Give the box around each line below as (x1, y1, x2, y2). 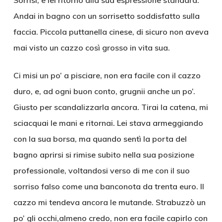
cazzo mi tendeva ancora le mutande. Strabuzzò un (13, 197, 206, 207)
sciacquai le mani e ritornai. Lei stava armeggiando (13, 118, 203, 128)
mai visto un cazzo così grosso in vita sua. (13, 43, 170, 53)
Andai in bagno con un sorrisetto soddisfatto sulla (13, 11, 200, 21)
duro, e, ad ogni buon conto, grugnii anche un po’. (13, 86, 195, 96)
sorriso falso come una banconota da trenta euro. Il (13, 181, 204, 191)
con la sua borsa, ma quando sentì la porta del (13, 134, 187, 144)
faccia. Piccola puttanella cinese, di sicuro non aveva (13, 27, 209, 37)
